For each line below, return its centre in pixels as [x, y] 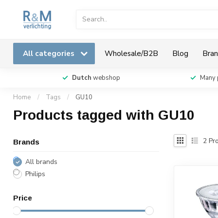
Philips [35, 174]
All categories [50, 53]
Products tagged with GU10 [104, 115]
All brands [41, 162]
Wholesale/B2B [131, 53]
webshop [106, 78]
